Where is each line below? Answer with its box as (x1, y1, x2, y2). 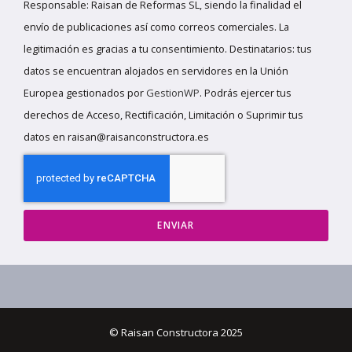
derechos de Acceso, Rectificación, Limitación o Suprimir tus (24, 107, 303, 122)
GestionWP (146, 85, 200, 100)
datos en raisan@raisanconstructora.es (24, 129, 209, 144)
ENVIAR (157, 218, 195, 232)
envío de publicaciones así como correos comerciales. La (24, 19, 289, 34)
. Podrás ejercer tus (200, 85, 291, 100)
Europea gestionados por (24, 85, 146, 100)
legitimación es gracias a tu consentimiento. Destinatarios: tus (24, 41, 312, 56)
